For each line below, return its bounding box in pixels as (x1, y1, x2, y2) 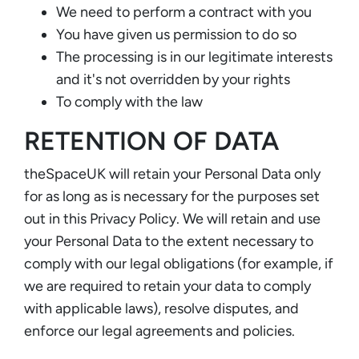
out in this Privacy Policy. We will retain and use (24, 209, 321, 228)
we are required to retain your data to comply (24, 276, 311, 295)
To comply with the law (56, 92, 203, 111)
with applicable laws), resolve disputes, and (24, 299, 299, 317)
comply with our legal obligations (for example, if (24, 254, 333, 272)
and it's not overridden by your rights (56, 70, 290, 88)
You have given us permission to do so (56, 25, 296, 43)
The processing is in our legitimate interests (56, 47, 333, 66)
